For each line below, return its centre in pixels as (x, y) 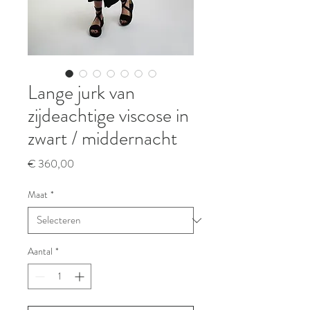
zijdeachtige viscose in (108, 116)
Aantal (40, 251)
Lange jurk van (81, 93)
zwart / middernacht (102, 138)
